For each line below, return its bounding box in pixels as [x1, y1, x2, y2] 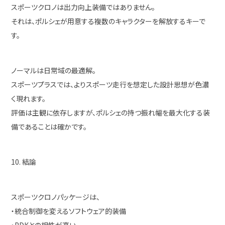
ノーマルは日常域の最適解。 [11, 65, 96, 75]
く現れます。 [11, 93, 46, 103]
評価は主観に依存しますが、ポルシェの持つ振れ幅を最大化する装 [11, 107, 210, 118]
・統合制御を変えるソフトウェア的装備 [11, 206, 127, 216]
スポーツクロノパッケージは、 [11, 192, 100, 202]
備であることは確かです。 [11, 122, 87, 132]
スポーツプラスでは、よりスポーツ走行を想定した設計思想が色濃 [11, 79, 209, 89]
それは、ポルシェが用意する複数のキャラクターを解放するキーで [11, 16, 206, 26]
